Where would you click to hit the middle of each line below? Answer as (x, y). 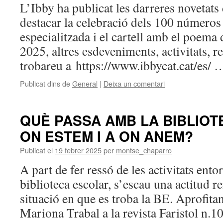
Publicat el (36, 150)
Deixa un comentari (134, 83)
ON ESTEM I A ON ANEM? (107, 136)
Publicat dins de (45, 83)
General (85, 83)
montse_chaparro (144, 150)
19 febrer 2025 (78, 150)
